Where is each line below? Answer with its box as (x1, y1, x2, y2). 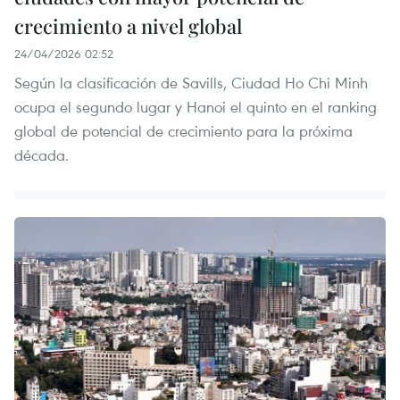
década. (14, 145, 69, 166)
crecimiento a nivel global (14, 12, 242, 40)
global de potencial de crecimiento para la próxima (14, 121, 353, 142)
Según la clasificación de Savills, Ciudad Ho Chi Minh (14, 72, 368, 94)
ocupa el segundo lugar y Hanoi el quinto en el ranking (14, 96, 377, 118)
